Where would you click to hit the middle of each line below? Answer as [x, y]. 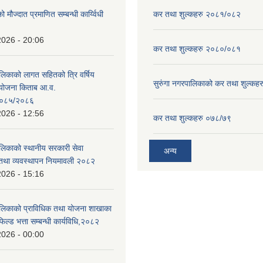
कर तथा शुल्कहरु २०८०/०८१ [197, 48]
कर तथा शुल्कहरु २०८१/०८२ [197, 14]
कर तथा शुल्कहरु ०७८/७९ [192, 118]
